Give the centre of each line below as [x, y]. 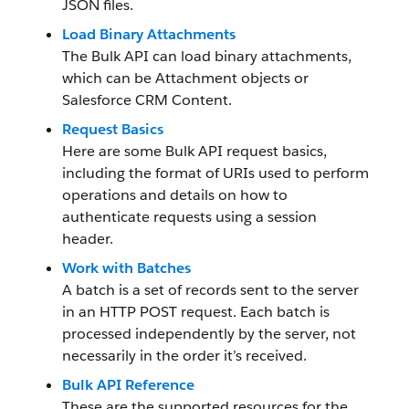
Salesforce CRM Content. [147, 100]
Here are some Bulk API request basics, [194, 151]
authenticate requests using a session [189, 217]
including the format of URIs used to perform [215, 173]
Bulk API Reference [128, 385]
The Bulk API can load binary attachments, [207, 56]
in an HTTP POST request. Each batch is [196, 312]
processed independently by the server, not [209, 334]
